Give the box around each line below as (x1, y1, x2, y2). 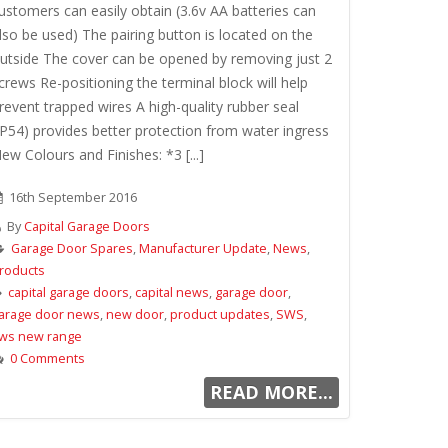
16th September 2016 (6, 189, 137, 206)
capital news (135, 284, 209, 301)
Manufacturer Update (139, 240, 267, 257)
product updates (170, 306, 270, 323)
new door (106, 306, 164, 323)
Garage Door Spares (11, 240, 133, 257)
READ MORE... (209, 380, 333, 404)
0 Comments (10, 350, 85, 367)
